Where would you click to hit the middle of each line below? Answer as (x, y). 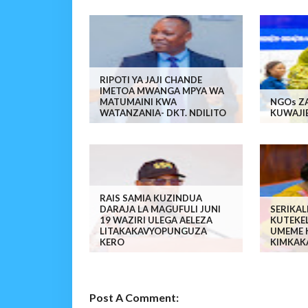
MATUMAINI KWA (138, 102)
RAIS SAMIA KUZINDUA (151, 198)
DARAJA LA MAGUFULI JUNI (160, 209)
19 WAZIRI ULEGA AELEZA (156, 220)
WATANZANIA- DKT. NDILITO (163, 113)
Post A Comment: (134, 298)
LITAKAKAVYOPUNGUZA (153, 231)
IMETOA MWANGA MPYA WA (162, 91)
